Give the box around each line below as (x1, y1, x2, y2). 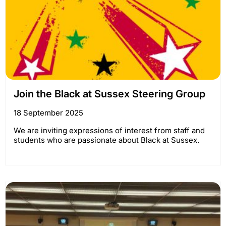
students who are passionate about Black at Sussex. (14, 135, 199, 145)
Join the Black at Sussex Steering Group (14, 87, 205, 100)
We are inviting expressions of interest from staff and (14, 125, 205, 135)
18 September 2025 (14, 107, 83, 118)
